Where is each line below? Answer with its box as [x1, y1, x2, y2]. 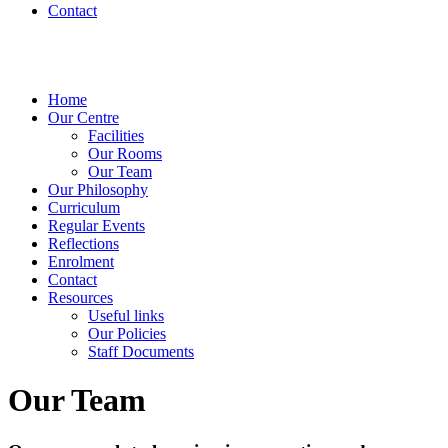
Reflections [48, 234, 119, 252]
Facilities [88, 126, 144, 144]
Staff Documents [88, 342, 194, 360]
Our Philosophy [48, 180, 148, 198]
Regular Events [48, 216, 145, 234]
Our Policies [88, 324, 166, 342]
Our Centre [48, 108, 119, 126]
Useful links [88, 306, 164, 324]
